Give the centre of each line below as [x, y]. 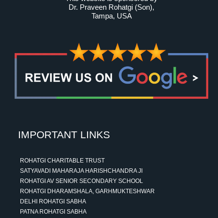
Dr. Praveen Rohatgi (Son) [110, 7]
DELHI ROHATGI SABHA [53, 201]
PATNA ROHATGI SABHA [53, 211]
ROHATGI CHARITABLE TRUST [62, 160]
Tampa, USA [111, 16]
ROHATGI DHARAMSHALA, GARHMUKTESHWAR [87, 191]
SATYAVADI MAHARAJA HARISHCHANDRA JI [81, 171]
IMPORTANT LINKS [64, 134]
